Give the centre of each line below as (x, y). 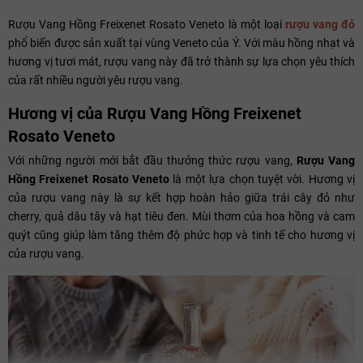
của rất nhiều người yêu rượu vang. (96, 80)
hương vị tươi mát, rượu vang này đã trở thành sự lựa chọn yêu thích (181, 61)
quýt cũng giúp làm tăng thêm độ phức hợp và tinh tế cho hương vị (181, 235)
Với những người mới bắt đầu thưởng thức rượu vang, (152, 160)
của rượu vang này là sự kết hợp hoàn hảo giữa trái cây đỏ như (181, 197)
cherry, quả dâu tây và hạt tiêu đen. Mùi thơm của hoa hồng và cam (181, 216)
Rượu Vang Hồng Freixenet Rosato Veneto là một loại (147, 24)
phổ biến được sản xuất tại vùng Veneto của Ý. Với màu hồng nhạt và (181, 43)
